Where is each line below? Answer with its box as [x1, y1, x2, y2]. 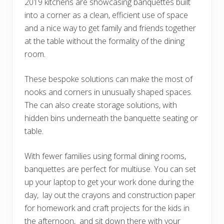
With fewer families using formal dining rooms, [24, 150, 186, 162]
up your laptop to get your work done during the [24, 176, 194, 188]
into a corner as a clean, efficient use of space [24, 9, 188, 21]
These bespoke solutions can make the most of [24, 73, 192, 85]
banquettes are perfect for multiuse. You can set [24, 163, 196, 175]
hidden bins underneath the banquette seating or [24, 112, 198, 124]
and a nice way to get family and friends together [24, 22, 196, 34]
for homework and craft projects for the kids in [24, 202, 189, 214]
